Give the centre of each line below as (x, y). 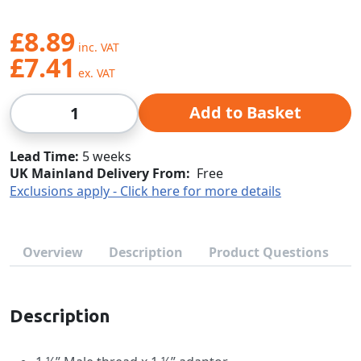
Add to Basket (245, 112)
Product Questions (269, 252)
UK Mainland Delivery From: (100, 173)
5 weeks (107, 156)
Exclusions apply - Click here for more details (145, 191)
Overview (53, 252)
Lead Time (42, 156)
